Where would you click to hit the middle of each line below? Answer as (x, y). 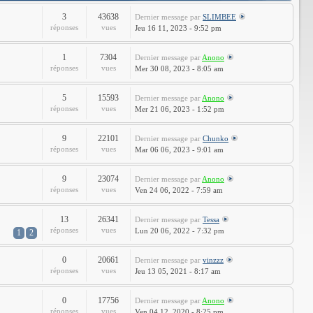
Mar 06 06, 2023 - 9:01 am (179, 150)
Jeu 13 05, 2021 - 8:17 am (178, 271)
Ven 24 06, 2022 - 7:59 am (179, 190)
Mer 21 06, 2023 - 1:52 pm (180, 109)
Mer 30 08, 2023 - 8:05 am (179, 68)
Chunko (216, 138)
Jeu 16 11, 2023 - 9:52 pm (178, 28)
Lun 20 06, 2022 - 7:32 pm (180, 231)
